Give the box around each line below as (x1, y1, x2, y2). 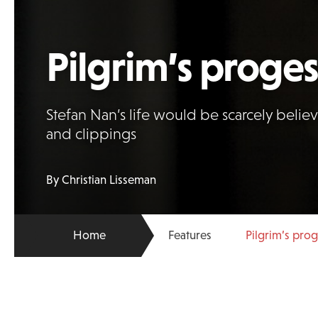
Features (168, 229, 212, 242)
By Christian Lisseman (46, 173, 157, 187)
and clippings (46, 125, 137, 143)
